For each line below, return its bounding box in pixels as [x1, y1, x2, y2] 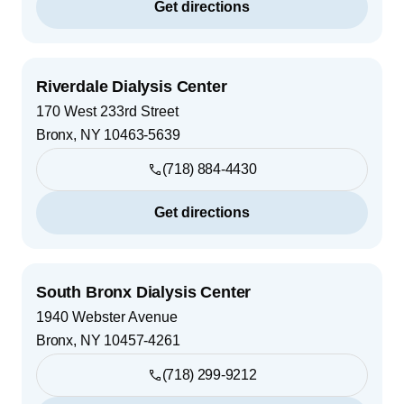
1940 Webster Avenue [36, 308, 178, 325]
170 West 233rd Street [36, 103, 179, 119]
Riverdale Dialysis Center [36, 77, 227, 96]
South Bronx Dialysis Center [36, 282, 252, 301]
